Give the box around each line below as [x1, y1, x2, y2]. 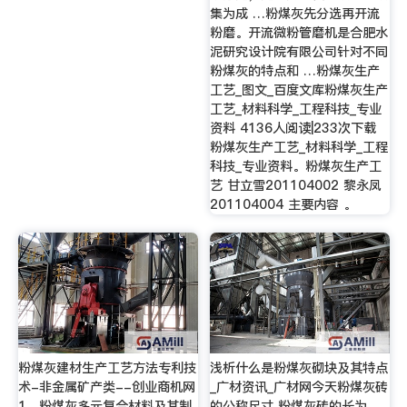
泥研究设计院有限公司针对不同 [210, 42, 389, 61]
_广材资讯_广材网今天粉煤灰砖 [210, 378, 389, 397]
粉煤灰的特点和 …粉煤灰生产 [210, 61, 381, 80]
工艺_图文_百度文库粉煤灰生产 [210, 80, 389, 99]
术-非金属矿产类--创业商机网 [17, 378, 195, 397]
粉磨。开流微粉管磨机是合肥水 [210, 23, 389, 42]
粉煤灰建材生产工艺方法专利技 [17, 359, 196, 378]
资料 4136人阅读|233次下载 [210, 118, 377, 137]
